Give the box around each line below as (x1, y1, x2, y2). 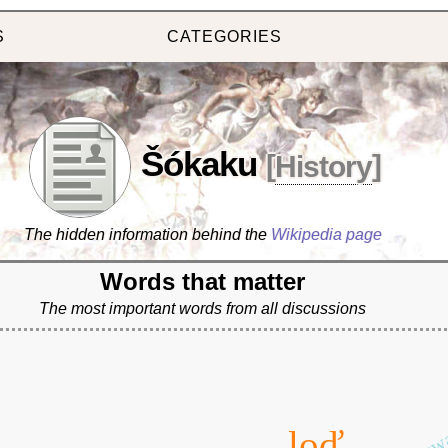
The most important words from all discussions (39, 299, 366, 317)
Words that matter (100, 267, 305, 295)
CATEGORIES (166, 28, 282, 45)
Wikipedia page (270, 225, 382, 243)
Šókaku (141, 144, 257, 184)
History (275, 149, 372, 183)
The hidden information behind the (23, 225, 271, 243)
